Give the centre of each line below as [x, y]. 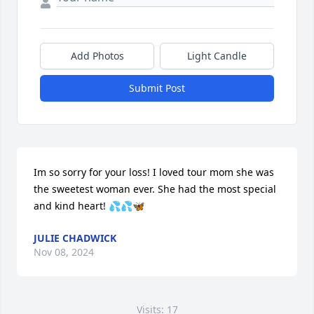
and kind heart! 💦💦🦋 [89, 205]
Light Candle [217, 55]
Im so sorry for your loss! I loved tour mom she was [154, 172]
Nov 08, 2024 [64, 252]
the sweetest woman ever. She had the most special [155, 189]
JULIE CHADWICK [75, 238]
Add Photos [97, 55]
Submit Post [157, 88]
